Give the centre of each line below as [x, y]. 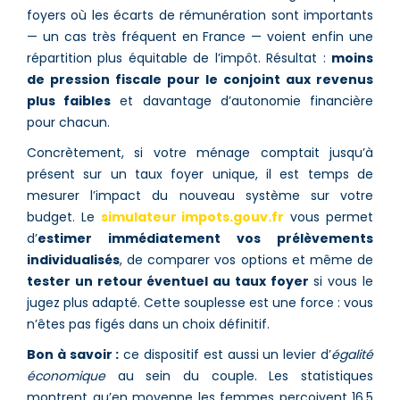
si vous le [341, 281]
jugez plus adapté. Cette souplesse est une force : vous [200, 302]
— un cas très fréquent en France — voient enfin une [200, 36]
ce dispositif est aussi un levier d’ [225, 354]
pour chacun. [68, 122]
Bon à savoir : [73, 354]
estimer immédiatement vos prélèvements [205, 238]
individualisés [73, 259]
